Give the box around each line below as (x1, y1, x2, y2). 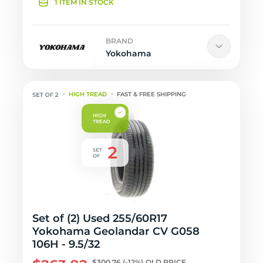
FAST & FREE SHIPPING (117, 90, 187, 98)
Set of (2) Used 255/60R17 (32, 212, 167, 225)
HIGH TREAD (69, 90, 107, 98)
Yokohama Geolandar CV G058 (32, 225, 200, 238)
